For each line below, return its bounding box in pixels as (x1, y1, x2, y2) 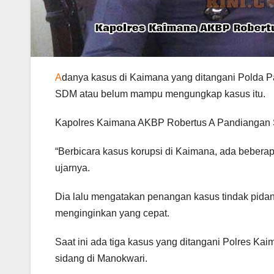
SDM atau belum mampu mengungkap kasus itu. (55, 88, 265, 99)
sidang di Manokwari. (55, 253, 147, 264)
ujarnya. (55, 162, 90, 173)
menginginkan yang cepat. (55, 207, 169, 218)
